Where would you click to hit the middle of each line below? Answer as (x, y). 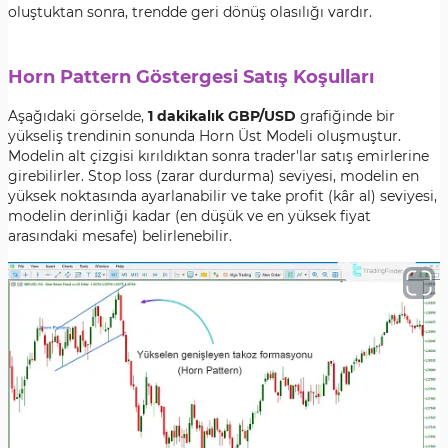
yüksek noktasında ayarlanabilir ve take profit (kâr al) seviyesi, (222, 196)
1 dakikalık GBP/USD (222, 116)
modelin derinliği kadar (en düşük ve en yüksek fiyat (189, 216)
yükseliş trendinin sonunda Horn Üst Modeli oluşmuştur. (204, 136)
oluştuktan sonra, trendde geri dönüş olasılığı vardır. (190, 12)
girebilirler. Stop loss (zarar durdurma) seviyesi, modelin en (213, 176)
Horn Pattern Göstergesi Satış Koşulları (191, 77)
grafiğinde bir (345, 116)
